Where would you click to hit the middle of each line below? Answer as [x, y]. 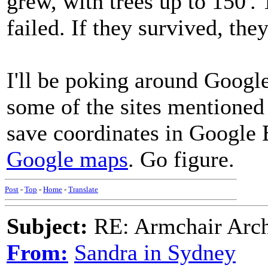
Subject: [47, 226]
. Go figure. [181, 159]
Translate [83, 189]
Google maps [67, 159]
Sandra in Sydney [155, 252]
